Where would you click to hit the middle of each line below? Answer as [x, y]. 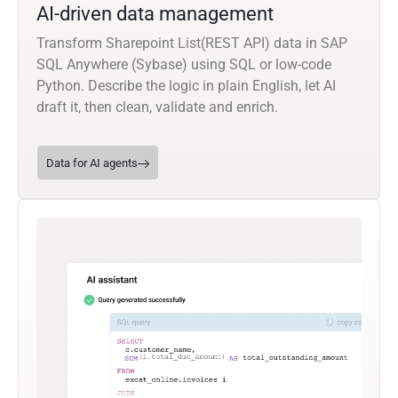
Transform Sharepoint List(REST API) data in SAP [192, 44]
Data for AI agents [92, 163]
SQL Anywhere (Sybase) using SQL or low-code [184, 65]
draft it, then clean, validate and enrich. [157, 107]
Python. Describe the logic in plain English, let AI [186, 86]
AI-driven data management [155, 14]
